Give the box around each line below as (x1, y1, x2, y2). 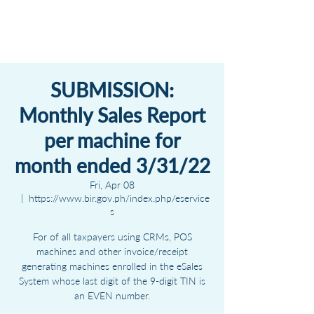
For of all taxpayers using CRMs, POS (32, 231, 192, 243)
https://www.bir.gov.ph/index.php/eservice (28, 192, 210, 204)
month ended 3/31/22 (14, 153, 210, 177)
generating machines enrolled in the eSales (22, 260, 203, 272)
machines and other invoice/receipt (36, 245, 188, 257)
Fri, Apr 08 (90, 179, 135, 191)
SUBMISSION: (50, 78, 174, 102)
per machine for (44, 128, 180, 152)
